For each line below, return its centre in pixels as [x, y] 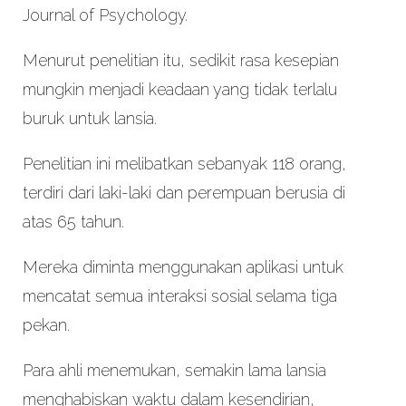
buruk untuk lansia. [92, 119]
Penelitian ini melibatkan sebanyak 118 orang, [184, 164]
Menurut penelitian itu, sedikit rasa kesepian [180, 61]
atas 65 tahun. [73, 222]
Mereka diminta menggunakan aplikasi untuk [183, 267]
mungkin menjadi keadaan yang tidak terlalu [179, 90]
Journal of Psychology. [105, 15]
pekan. [48, 325]
